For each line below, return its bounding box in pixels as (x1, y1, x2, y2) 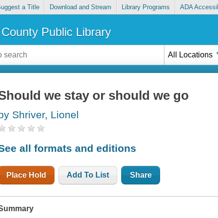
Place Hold (6, 170, 47, 179)
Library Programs (122, 3, 170, 11)
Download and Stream (49, 3, 111, 11)
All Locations (168, 50, 213, 59)
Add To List (67, 170, 109, 179)
